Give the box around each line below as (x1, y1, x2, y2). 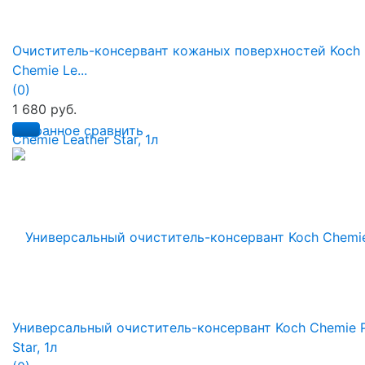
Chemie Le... (12, 61, 87, 78)
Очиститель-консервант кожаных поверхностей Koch (12, 42, 360, 59)
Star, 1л (12, 338, 57, 355)
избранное (12, 121, 80, 139)
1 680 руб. (12, 100, 77, 117)
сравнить (84, 121, 143, 139)
